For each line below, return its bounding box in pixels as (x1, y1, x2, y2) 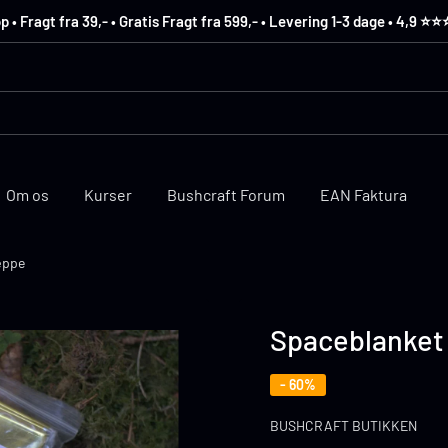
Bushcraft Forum (167, 185, 285, 204)
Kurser (84, 185, 132, 204)
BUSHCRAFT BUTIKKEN (270, 417, 417, 434)
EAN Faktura (320, 185, 407, 204)
